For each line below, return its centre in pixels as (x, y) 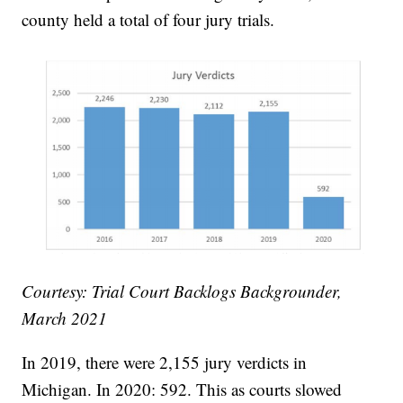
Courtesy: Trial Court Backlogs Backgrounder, (182, 291)
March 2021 (65, 318)
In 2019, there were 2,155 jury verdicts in (165, 363)
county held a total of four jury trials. (148, 20)
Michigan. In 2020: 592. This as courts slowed (182, 390)
